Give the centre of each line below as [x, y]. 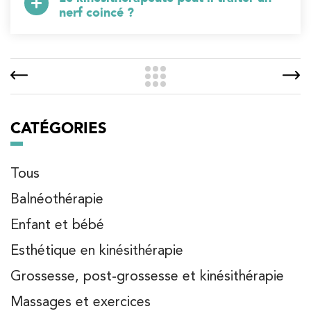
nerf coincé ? [96, 12]
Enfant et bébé [57, 225]
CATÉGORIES [59, 128]
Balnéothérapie [57, 199]
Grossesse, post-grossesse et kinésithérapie [147, 276]
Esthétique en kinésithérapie [97, 250]
